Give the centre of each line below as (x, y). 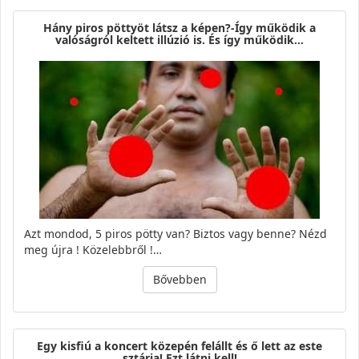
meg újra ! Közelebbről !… (93, 250)
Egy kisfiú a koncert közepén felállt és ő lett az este (179, 346)
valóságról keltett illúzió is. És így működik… (179, 40)
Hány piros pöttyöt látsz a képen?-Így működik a (179, 28)
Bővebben (179, 280)
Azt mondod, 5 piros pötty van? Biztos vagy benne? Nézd (175, 234)
